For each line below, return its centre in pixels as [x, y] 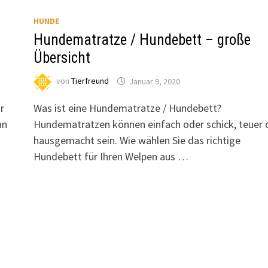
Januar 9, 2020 [154, 81]
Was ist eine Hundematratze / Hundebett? [127, 108]
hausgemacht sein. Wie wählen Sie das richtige [137, 141]
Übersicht [62, 58]
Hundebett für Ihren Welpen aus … [111, 157]
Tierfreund [90, 81]
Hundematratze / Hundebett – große [142, 40]
